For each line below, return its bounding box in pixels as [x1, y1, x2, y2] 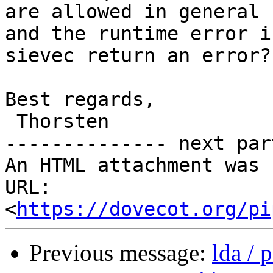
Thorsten [5, 110, 16, 133]
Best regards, [5, 88, 155, 111]
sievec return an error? [5, 44, 271, 67]
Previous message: [29, 239, 212, 266]
